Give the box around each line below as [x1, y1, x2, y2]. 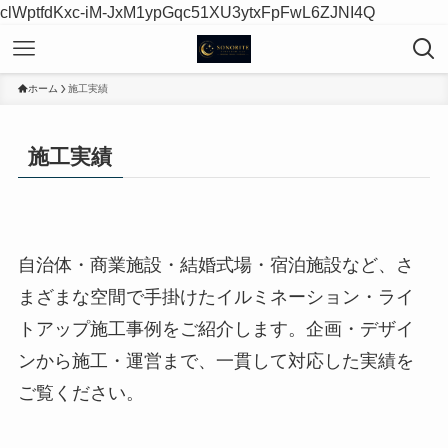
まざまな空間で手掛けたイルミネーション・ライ [17, 287, 414, 308]
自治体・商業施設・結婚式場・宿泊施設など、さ [17, 255, 414, 276]
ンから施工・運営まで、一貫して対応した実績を [17, 351, 414, 372]
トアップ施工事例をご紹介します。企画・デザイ [17, 319, 414, 340]
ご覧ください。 [17, 383, 144, 404]
